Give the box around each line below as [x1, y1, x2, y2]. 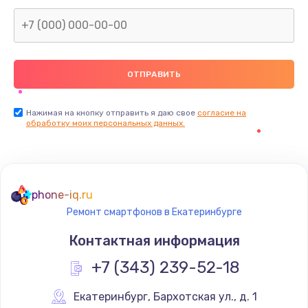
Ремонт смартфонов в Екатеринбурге [66, 206, 242, 218]
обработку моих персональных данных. [26, 118, 185, 128]
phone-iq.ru [32, 188, 93, 201]
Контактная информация [68, 232, 240, 249]
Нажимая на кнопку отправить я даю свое [26, 107, 197, 118]
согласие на [197, 107, 246, 118]
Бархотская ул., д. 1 [153, 289, 257, 303]
